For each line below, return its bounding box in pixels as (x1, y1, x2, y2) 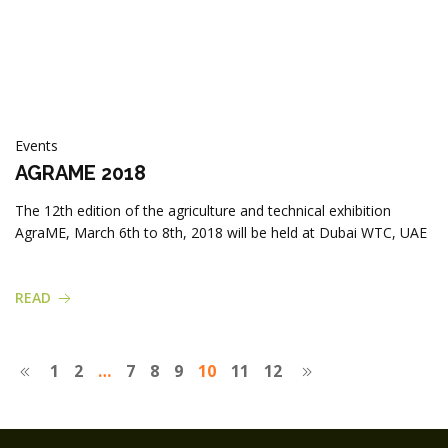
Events (15, 136, 58, 155)
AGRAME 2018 (15, 161, 146, 185)
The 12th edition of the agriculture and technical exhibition (15, 201, 391, 220)
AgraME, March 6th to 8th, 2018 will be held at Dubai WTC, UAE (15, 223, 427, 242)
